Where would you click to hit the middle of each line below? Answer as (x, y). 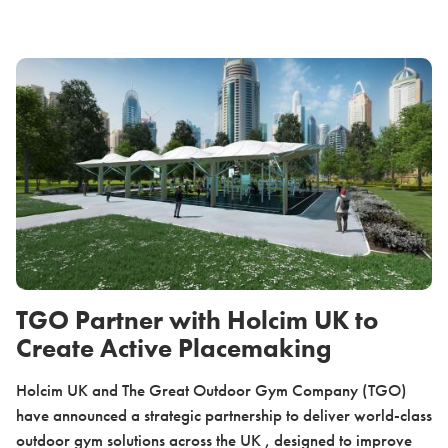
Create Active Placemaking (173, 347)
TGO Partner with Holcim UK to (197, 319)
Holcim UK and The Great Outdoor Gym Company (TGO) (211, 389)
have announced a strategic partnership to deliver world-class (224, 414)
